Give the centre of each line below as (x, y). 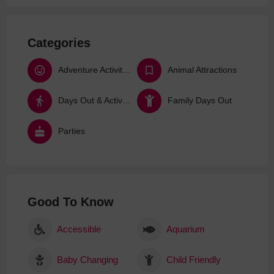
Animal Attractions (202, 70)
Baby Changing (87, 259)
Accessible (79, 229)
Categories (59, 43)
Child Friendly (194, 259)
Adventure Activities (127, 70)
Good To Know (71, 202)
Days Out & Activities (127, 101)
